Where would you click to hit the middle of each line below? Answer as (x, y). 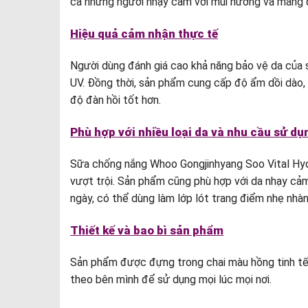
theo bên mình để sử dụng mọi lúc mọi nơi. (171, 279)
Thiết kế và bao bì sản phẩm (147, 230)
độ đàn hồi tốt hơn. (115, 100)
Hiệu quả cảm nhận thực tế (144, 34)
